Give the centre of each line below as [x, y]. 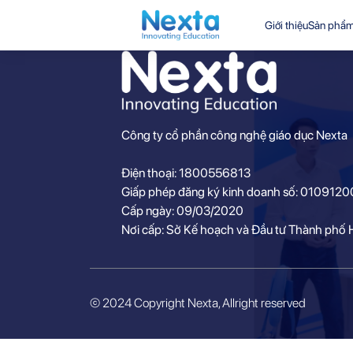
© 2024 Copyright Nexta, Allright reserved [198, 303]
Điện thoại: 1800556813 [186, 173]
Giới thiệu [287, 25]
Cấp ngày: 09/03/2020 [182, 211]
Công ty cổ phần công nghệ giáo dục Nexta [234, 135]
